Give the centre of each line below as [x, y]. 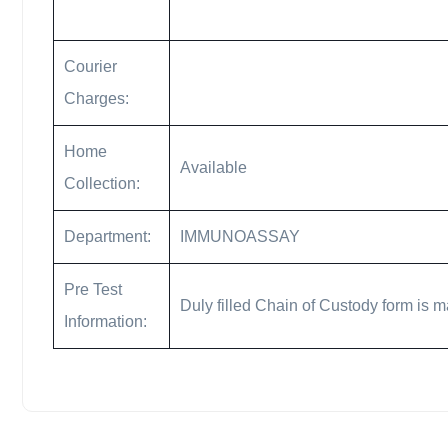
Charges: [96, 98]
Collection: [102, 183]
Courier [90, 66]
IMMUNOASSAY [240, 236]
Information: [105, 321]
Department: [107, 236]
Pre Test [93, 289]
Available [213, 167]
